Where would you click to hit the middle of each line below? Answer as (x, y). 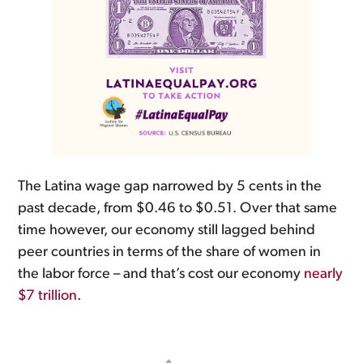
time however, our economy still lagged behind (167, 230)
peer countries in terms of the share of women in (170, 252)
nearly (324, 274)
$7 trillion (48, 296)
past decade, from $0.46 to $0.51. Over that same (178, 208)
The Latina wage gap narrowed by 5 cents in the (170, 186)
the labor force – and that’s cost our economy (161, 274)
